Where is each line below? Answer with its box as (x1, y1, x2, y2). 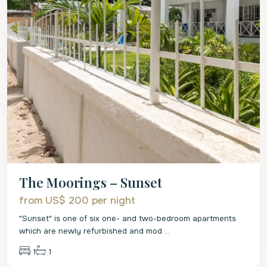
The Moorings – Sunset (19, 173, 162, 191)
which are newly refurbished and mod (19, 225, 164, 236)
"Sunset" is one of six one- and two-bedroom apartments (19, 213, 236, 223)
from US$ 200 (19, 194, 92, 207)
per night (92, 194, 135, 207)
